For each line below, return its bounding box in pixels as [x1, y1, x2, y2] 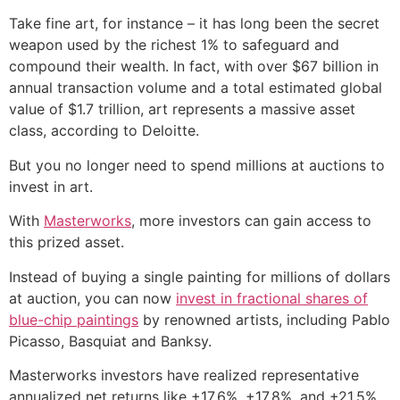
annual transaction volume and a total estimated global [9, 79, 382, 97]
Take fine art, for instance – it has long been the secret [9, 14, 379, 33]
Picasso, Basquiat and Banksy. [9, 331, 212, 350]
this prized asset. [9, 233, 124, 252]
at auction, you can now [9, 288, 176, 307]
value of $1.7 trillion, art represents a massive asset [9, 100, 355, 119]
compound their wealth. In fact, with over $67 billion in [9, 57, 379, 76]
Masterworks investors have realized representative [9, 365, 359, 384]
